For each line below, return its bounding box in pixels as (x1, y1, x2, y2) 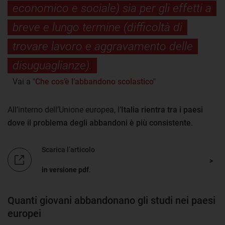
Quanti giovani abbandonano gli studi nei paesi (8, 194, 215, 206)
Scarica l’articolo (42, 145, 95, 154)
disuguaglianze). (13, 58, 92, 72)
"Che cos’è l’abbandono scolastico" (33, 76, 156, 86)
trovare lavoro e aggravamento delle (13, 39, 193, 53)
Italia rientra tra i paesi (121, 104, 203, 115)
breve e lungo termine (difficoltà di (13, 20, 182, 34)
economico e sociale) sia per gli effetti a (13, 1, 211, 15)
